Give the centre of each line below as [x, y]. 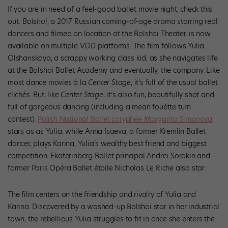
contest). [23, 119]
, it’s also [119, 94]
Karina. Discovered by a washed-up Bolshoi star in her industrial [114, 206]
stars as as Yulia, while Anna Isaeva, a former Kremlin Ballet [107, 131]
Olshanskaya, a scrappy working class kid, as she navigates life [113, 58]
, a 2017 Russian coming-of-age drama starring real [132, 21]
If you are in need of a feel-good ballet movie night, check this [110, 9]
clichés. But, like [34, 94]
